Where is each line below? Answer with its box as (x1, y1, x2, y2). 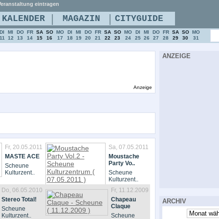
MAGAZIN (62, 14, 100, 23)
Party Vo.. (108, 160, 135, 167)
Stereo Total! (1, 196, 37, 203)
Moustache (108, 153, 139, 160)
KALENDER (2, 14, 45, 23)
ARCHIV (162, 197, 186, 205)
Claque (110, 203, 131, 210)
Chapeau (110, 196, 136, 203)
